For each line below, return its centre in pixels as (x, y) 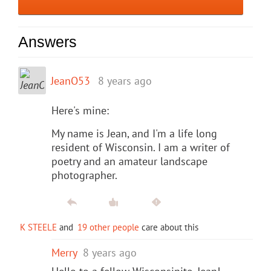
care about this (169, 227)
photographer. (84, 175)
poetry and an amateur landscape (129, 161)
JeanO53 (70, 80)
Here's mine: (80, 110)
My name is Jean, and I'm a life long (134, 133)
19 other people (108, 227)
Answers (47, 41)
